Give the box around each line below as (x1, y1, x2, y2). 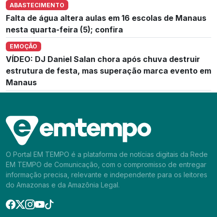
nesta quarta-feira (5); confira (6, 24, 123, 34)
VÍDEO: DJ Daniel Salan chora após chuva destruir (6, 54, 200, 64)
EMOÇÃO (9, 42, 37, 50)
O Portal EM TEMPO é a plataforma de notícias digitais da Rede (6, 150, 208, 158)
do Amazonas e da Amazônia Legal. (6, 180, 120, 189)
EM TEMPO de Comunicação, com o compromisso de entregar (6, 160, 206, 169)
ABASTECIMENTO (9, 1, 64, 9)
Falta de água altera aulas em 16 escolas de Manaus (6, 13, 206, 23)
